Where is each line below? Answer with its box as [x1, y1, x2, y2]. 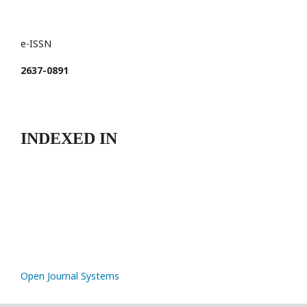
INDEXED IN [21, 130, 117, 148]
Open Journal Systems [21, 269, 119, 282]
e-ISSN [21, 37, 51, 50]
